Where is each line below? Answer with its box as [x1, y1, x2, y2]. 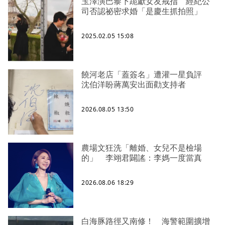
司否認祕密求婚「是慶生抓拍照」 [81, 6, 202, 17]
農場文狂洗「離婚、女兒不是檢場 [81, 142, 202, 154]
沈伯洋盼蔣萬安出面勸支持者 [81, 79, 186, 90]
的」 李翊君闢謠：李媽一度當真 [81, 152, 202, 164]
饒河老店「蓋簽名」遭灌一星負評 [81, 69, 210, 80]
